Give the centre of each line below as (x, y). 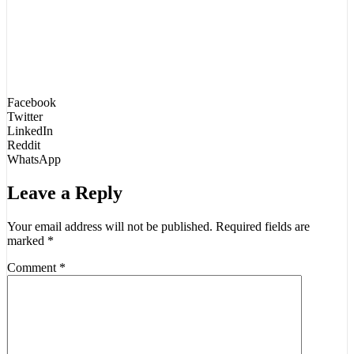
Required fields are (263, 227)
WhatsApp (34, 160)
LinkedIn (30, 131)
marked (27, 241)
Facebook (32, 103)
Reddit (24, 145)
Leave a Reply (65, 193)
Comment (33, 268)
